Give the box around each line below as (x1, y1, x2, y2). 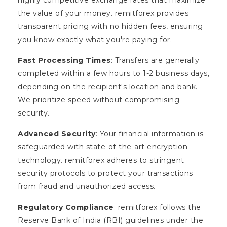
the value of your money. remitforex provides (18, 8, 188, 18)
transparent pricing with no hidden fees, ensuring (18, 21, 203, 31)
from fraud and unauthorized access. (18, 181, 156, 191)
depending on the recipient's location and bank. (18, 82, 198, 91)
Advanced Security (18, 129, 96, 138)
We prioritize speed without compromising (18, 95, 179, 104)
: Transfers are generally (110, 55, 199, 65)
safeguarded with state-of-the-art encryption (18, 142, 187, 152)
